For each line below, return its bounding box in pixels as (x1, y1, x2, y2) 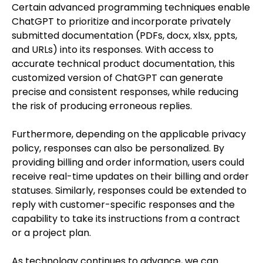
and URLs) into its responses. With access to (12, 43, 214, 57)
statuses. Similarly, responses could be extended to (12, 184, 247, 198)
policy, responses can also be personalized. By (12, 141, 224, 156)
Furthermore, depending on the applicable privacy (12, 127, 246, 141)
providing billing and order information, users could (12, 156, 244, 170)
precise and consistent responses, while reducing (12, 85, 238, 99)
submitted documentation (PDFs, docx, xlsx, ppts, (12, 29, 237, 43)
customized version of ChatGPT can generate (12, 71, 223, 85)
